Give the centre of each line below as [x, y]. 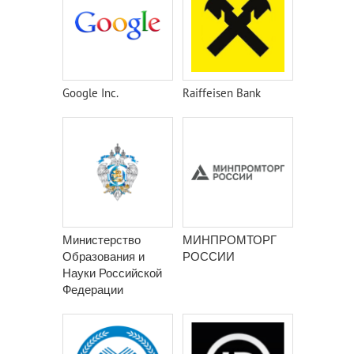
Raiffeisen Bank [222, 93]
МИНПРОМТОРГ [230, 240]
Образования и [104, 256]
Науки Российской [112, 273]
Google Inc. [90, 93]
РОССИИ [209, 256]
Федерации [93, 290]
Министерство [102, 240]
